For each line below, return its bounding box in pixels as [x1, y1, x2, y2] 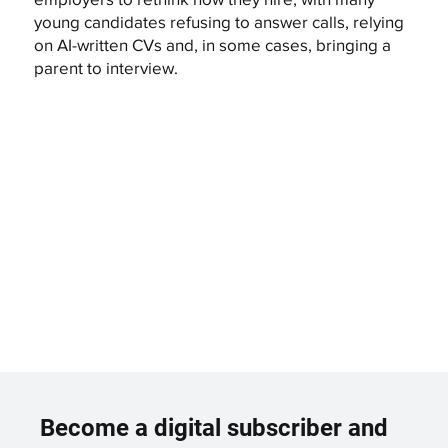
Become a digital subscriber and [40, 413, 389, 442]
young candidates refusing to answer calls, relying [33, 11, 404, 31]
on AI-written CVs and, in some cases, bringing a [33, 34, 391, 54]
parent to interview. [33, 57, 178, 77]
